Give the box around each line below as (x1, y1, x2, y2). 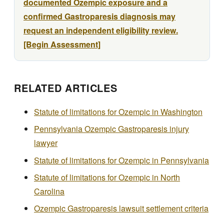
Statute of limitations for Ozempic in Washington (34, 105, 202, 117)
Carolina (34, 185, 64, 197)
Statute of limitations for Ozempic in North (34, 171, 180, 183)
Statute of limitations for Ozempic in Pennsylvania (34, 154, 209, 166)
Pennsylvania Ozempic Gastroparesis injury (34, 123, 189, 135)
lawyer (34, 137, 57, 149)
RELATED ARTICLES (14, 80, 117, 95)
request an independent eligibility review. (23, 24, 178, 36)
